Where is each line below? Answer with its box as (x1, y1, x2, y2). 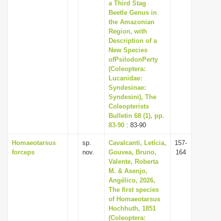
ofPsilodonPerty (109, 56, 158, 63)
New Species (109, 46, 147, 54)
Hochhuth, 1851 (109, 205, 156, 212)
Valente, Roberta (109, 158, 158, 165)
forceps (12, 148, 35, 156)
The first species (109, 186, 159, 193)
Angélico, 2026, (109, 177, 155, 184)
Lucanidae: (109, 74, 142, 82)
